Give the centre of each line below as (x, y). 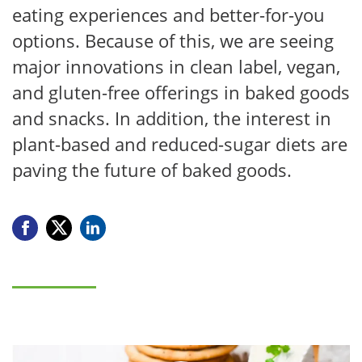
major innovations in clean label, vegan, (176, 66)
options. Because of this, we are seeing (173, 40)
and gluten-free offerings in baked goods (181, 92)
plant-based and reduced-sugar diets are (180, 144)
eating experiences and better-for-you (168, 15)
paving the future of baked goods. (152, 170)
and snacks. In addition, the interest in (172, 118)
